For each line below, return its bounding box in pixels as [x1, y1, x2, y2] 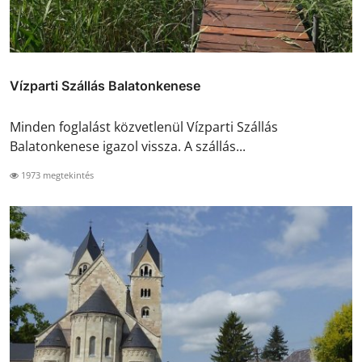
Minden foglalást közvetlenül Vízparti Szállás [10, 118, 278, 137]
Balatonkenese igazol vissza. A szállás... [10, 137, 246, 156]
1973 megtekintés [19, 169, 94, 182]
